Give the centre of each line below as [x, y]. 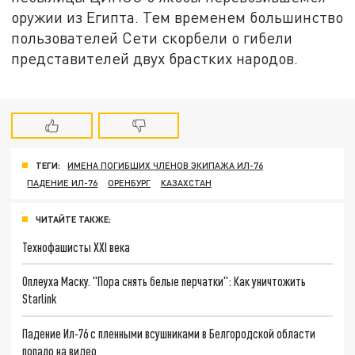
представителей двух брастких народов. [155, 59]
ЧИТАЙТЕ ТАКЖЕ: [73, 219]
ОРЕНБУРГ [130, 182]
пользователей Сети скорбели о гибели [152, 38]
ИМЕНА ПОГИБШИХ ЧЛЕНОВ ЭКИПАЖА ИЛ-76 [166, 165]
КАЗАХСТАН [186, 182]
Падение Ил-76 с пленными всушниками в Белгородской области [169, 333]
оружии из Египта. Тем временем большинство [177, 17]
